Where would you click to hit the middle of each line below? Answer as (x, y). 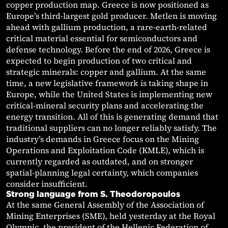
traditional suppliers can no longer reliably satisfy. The (111, 128)
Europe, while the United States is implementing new (109, 94)
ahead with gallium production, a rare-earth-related (107, 27)
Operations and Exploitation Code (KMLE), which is (105, 150)
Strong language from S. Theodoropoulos (93, 194)
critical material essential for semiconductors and (102, 38)
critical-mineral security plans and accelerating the (105, 106)
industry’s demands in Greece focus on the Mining (103, 139)
